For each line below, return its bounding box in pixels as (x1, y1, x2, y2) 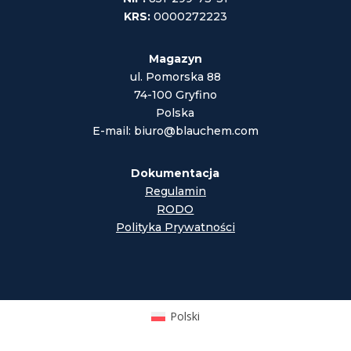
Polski (169, 309, 200, 324)
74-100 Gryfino (133, 87, 217, 102)
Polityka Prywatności (115, 219, 235, 234)
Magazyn (148, 51, 202, 66)
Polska (156, 105, 195, 120)
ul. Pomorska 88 (129, 69, 221, 84)
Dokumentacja (131, 165, 220, 180)
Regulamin (144, 183, 206, 198)
